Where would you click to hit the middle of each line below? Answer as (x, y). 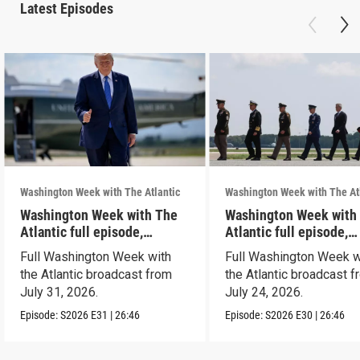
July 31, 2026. (59, 292)
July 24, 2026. (264, 292)
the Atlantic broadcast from (96, 274)
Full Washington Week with (96, 256)
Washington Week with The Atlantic (100, 192)
